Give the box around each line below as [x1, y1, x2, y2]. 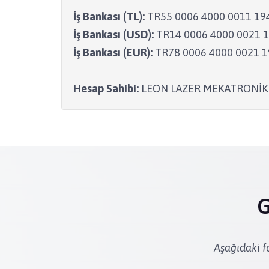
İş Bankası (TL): [73, 10, 145, 23]
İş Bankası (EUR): [73, 46, 153, 59]
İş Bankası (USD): [73, 28, 154, 41]
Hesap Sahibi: [73, 82, 139, 95]
